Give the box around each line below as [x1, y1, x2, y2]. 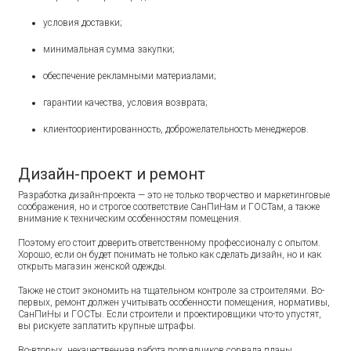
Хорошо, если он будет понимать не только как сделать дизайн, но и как [18, 248, 322, 260]
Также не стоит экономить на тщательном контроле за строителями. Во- [18, 284, 325, 296]
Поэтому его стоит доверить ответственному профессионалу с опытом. [18, 237, 321, 248]
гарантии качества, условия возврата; [43, 96, 208, 108]
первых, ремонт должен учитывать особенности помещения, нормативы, [18, 296, 331, 308]
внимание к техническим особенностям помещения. [18, 212, 244, 224]
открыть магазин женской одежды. [18, 260, 172, 272]
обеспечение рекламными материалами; [43, 70, 217, 81]
